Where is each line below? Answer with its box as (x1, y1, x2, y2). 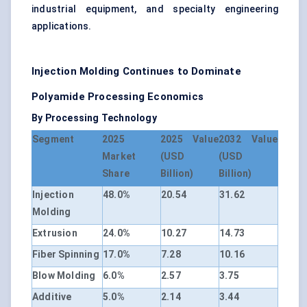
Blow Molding (32, 270, 96, 282)
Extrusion (32, 228, 77, 239)
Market (102, 151, 136, 162)
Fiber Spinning (32, 249, 99, 260)
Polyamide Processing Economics (32, 90, 204, 103)
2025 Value (160, 134, 219, 145)
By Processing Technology (32, 112, 157, 124)
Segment (32, 134, 75, 145)
